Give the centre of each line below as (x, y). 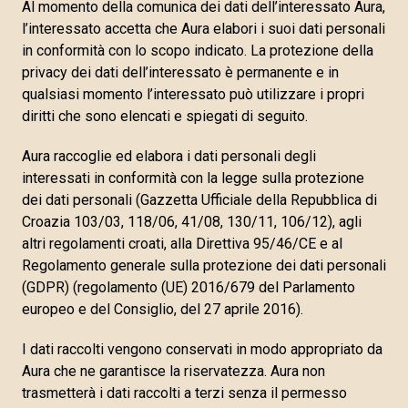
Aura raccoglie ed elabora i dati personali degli (169, 156)
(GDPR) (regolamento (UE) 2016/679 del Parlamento (189, 287)
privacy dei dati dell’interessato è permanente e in (180, 72)
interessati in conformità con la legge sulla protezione (193, 178)
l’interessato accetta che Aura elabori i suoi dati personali (204, 29)
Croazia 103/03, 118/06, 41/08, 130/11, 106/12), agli (192, 222)
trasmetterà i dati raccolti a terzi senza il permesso (184, 393)
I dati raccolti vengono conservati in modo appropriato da (202, 349)
